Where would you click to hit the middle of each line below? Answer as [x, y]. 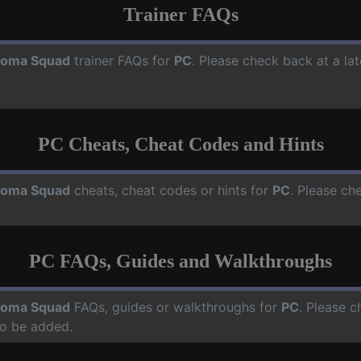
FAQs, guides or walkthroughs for [176, 307]
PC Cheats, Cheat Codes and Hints [180, 144]
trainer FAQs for [122, 60]
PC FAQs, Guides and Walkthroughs [180, 261]
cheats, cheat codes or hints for [171, 190]
